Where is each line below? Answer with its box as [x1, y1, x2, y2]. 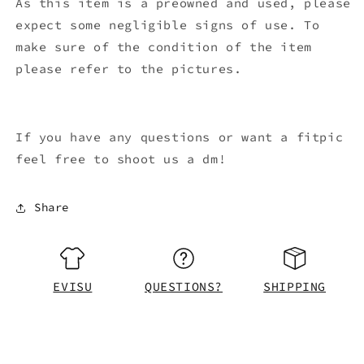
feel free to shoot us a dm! [15, 150, 227, 167]
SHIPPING [263, 278, 326, 294]
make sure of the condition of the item [15, 38, 312, 54]
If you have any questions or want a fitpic [15, 128, 344, 145]
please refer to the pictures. [15, 60, 242, 76]
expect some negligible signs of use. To [15, 16, 320, 32]
